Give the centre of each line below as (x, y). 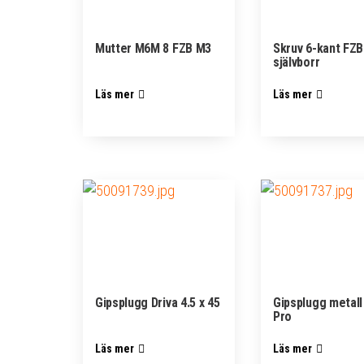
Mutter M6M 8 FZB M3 (153, 48)
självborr (297, 62)
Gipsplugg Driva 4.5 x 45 (158, 303)
